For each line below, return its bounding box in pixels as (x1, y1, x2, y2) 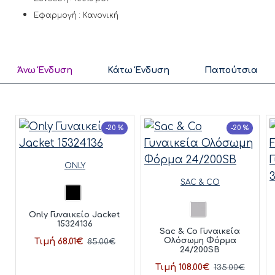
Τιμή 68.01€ (34, 237, 83, 247)
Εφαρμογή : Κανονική (34, 11, 118, 20)
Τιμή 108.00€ (155, 263, 209, 273)
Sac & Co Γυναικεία (160, 227, 241, 236)
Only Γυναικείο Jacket (29, 211, 121, 220)
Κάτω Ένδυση (107, 65, 169, 75)
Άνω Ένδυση (17, 65, 73, 75)
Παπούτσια (204, 65, 258, 75)
